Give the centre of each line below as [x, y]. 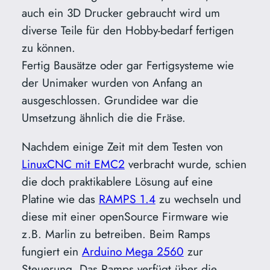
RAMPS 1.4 [127, 199]
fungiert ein [52, 252]
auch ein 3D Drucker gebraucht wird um [121, 12]
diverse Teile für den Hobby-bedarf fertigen [127, 30]
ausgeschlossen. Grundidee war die [110, 100]
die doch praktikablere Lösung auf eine [117, 182]
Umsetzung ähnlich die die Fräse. [103, 117]
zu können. [48, 47]
